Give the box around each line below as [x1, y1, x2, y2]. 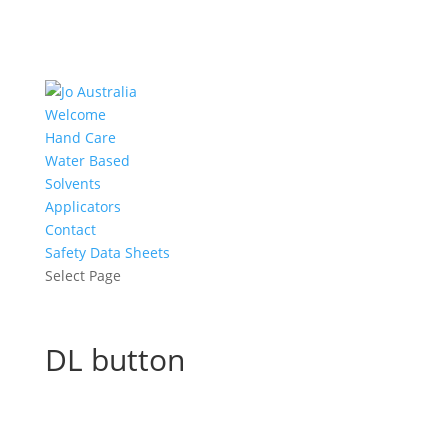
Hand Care [44, 128, 116, 147]
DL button [44, 339, 185, 380]
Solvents [44, 174, 101, 193]
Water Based [44, 151, 130, 170]
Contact [44, 220, 96, 239]
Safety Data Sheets [44, 243, 170, 262]
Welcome [44, 105, 106, 124]
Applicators [44, 197, 121, 216]
